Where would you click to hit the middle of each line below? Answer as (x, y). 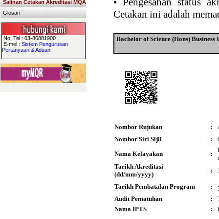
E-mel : (11, 44)
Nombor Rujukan (138, 127)
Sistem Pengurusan (44, 44)
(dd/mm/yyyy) (134, 174)
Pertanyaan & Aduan (26, 50)
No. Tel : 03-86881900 (29, 38)
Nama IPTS (131, 209)
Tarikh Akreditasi (140, 166)
